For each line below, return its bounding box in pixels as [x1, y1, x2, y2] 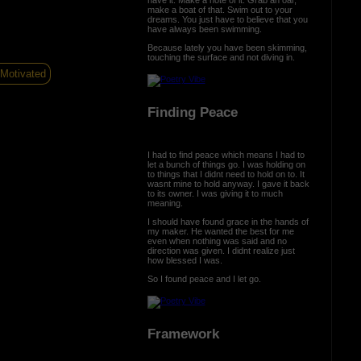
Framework [147, 326, 219, 342]
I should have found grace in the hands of [147, 216, 309, 226]
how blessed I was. [147, 255, 225, 265]
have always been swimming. [147, 23, 264, 34]
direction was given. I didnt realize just [147, 245, 295, 255]
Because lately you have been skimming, [147, 42, 307, 52]
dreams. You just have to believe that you [147, 14, 308, 24]
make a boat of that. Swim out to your [147, 4, 293, 15]
